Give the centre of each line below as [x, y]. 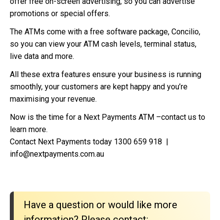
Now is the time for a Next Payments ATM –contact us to [108, 117]
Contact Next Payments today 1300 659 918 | [89, 142]
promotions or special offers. [60, 14]
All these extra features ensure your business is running [106, 75]
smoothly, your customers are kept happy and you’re [99, 87]
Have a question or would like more [100, 205]
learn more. [29, 130]
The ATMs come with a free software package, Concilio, [105, 32]
